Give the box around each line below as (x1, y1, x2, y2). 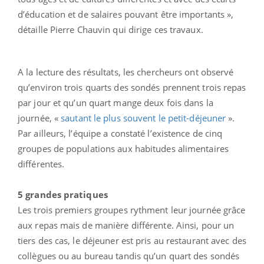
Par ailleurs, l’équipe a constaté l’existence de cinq (18, 127, 223, 139)
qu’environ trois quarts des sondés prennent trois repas (18, 81, 246, 93)
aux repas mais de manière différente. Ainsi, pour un (18, 219, 235, 231)
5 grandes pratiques (18, 188, 108, 200)
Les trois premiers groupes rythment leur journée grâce (18, 203, 246, 216)
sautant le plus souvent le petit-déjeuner (61, 111, 226, 124)
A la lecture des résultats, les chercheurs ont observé (18, 65, 234, 78)
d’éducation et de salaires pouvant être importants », (18, 8, 234, 20)
